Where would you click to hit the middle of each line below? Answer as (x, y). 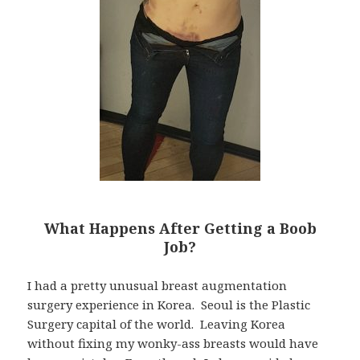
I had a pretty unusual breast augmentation (157, 286)
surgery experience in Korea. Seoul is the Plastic (169, 305)
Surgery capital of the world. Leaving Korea (157, 324)
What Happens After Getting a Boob (180, 229)
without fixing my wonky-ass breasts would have (173, 344)
